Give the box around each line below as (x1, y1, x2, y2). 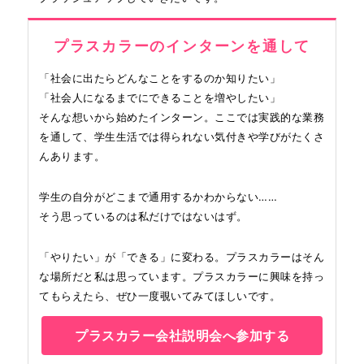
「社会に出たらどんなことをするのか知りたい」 (39, 71, 280, 85)
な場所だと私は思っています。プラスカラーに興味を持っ (39, 270, 324, 284)
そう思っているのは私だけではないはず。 (39, 210, 248, 223)
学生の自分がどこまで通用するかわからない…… (39, 190, 277, 204)
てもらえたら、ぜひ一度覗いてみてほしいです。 (39, 289, 280, 303)
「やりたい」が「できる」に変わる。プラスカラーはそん (39, 250, 324, 264)
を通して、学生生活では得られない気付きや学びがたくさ (39, 130, 324, 144)
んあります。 (39, 149, 105, 163)
